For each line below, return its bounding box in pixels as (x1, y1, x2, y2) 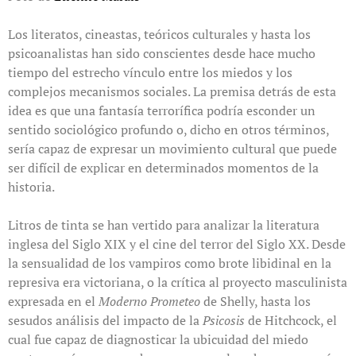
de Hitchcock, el (248, 311, 337, 330)
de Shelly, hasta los (200, 292, 311, 311)
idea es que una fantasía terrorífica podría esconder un (8, 102, 315, 120)
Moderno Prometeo (99, 292, 200, 311)
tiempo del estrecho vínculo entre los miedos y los (8, 64, 292, 82)
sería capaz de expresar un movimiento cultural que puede (8, 140, 337, 158)
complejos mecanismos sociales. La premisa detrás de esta (8, 83, 336, 101)
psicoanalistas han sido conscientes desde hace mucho (8, 44, 315, 63)
